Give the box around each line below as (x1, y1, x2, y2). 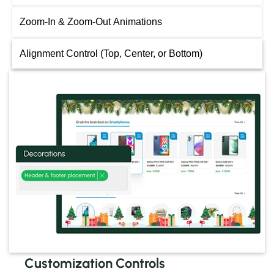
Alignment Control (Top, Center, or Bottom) (19, 48, 202, 59)
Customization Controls (24, 255, 165, 272)
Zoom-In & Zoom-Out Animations (19, 17, 162, 28)
